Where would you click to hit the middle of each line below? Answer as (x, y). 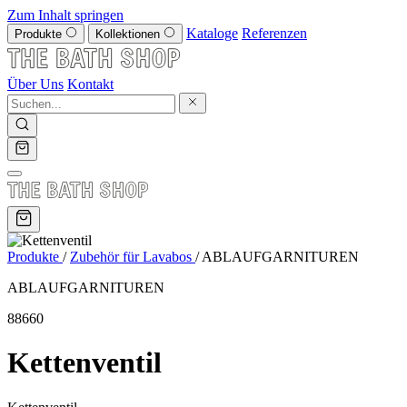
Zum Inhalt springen (65, 15)
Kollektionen (129, 34)
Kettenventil (84, 363)
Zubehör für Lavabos (133, 257)
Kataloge (212, 33)
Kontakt (90, 84)
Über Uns (35, 84)
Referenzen (274, 33)
